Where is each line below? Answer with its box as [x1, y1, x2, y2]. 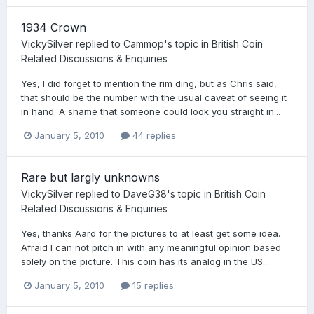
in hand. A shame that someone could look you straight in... [21, 105, 280, 117]
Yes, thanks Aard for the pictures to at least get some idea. [21, 227, 280, 239]
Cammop [123, 37, 164, 50]
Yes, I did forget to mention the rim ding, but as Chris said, [21, 77, 277, 89]
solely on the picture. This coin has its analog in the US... [21, 255, 269, 267]
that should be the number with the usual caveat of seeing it [21, 91, 287, 103]
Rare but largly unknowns [21, 170, 160, 184]
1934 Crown [21, 20, 86, 34]
